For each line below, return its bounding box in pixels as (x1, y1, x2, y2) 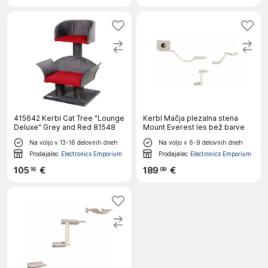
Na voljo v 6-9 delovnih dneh (159, 138, 243, 146)
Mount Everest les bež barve (143, 123, 245, 132)
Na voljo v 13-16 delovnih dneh (29, 138, 118, 146)
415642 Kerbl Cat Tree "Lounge (14, 114, 124, 123)
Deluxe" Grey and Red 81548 (14, 123, 115, 132)
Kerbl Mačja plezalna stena (143, 114, 238, 123)
